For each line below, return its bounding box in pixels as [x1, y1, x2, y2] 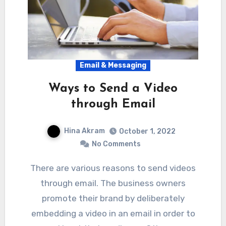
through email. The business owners [40, 178, 186, 188]
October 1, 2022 [119, 127, 176, 136]
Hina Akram [64, 126, 105, 135]
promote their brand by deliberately [41, 193, 185, 203]
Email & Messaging [80, 61, 146, 70]
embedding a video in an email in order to [31, 208, 195, 218]
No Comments [91, 139, 141, 148]
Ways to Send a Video [48, 82, 178, 95]
